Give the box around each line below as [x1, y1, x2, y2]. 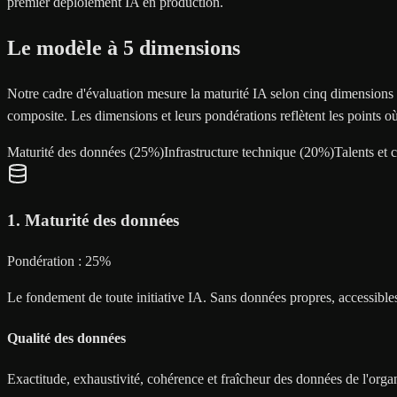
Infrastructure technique [164, 144, 296, 160]
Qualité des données [7, 330, 126, 346]
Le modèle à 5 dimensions [7, 36, 240, 60]
